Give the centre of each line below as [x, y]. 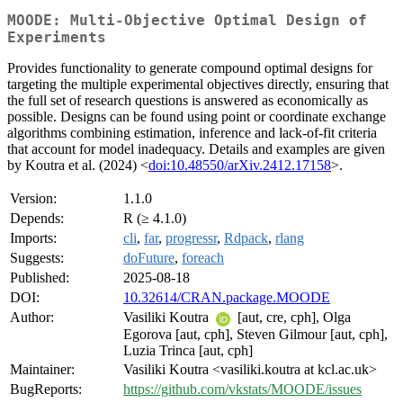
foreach [203, 258]
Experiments [57, 38]
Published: [40, 278]
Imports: [33, 238]
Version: [33, 199]
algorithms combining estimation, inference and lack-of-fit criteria [192, 133]
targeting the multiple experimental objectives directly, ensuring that [198, 85]
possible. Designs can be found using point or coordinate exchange [197, 117]
